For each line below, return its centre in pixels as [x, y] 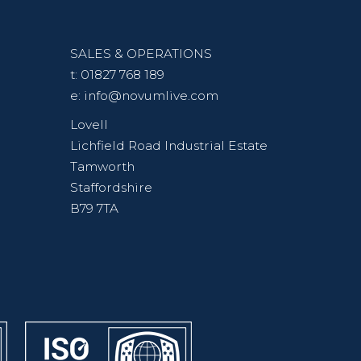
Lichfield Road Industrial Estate [169, 146]
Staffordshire [111, 188]
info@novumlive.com [151, 96]
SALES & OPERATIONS [141, 54]
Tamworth [102, 167]
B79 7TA [94, 209]
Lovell [89, 125]
